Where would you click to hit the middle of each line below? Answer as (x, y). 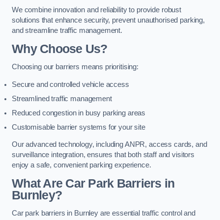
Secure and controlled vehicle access (70, 84)
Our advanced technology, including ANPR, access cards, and (110, 145)
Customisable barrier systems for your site (79, 127)
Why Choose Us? (60, 49)
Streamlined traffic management (62, 98)
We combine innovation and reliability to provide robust (97, 10)
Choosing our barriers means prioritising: (75, 67)
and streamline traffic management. (67, 31)
